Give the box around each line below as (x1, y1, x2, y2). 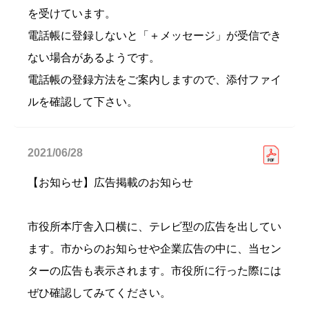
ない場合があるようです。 (28, 52, 160, 63)
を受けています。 (28, 8, 116, 19)
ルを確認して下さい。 (28, 96, 138, 108)
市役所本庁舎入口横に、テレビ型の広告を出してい (28, 221, 281, 232)
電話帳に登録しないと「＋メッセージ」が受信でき (28, 30, 281, 41)
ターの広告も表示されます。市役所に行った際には (28, 265, 281, 277)
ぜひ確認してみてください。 (28, 287, 171, 299)
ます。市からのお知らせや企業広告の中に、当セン (28, 243, 281, 255)
